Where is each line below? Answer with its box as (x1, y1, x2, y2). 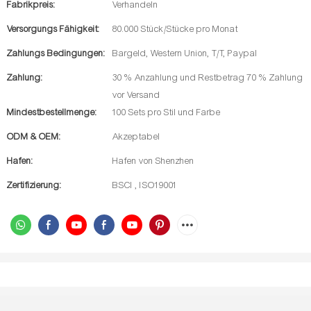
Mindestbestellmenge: (7, 107, 97, 118)
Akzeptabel (112, 131, 160, 142)
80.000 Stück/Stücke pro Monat (112, 24, 238, 35)
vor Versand (112, 90, 160, 101)
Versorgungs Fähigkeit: (7, 24, 100, 35)
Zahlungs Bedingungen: (7, 48, 106, 59)
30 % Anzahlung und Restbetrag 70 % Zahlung (112, 72, 303, 83)
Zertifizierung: (7, 180, 62, 191)
